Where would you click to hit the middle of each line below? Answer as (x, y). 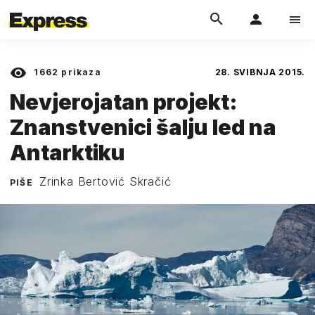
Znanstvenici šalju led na (143, 127)
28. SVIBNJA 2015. (260, 72)
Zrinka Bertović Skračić (105, 181)
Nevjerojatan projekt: (124, 102)
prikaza (80, 72)
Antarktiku (67, 152)
